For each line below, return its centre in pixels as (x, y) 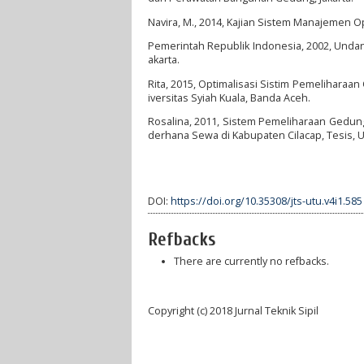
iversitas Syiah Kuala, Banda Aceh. (229, 97)
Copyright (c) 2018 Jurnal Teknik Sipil (233, 310)
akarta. (164, 60)
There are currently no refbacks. (251, 262)
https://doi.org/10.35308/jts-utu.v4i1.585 (266, 201)
